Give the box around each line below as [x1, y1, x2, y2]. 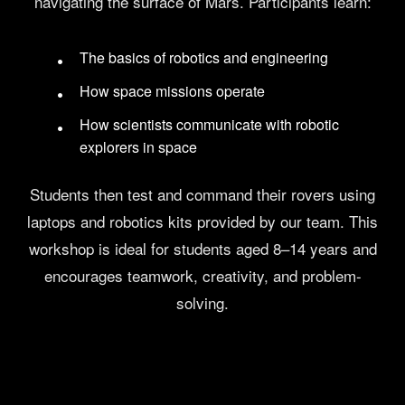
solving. [176, 291, 229, 315]
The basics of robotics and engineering [80, 47, 329, 69]
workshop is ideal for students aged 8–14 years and [28, 237, 377, 260]
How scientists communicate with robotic [80, 114, 340, 136]
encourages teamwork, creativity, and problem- [43, 264, 362, 287]
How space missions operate [80, 80, 266, 102]
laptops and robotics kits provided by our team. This [27, 210, 378, 233]
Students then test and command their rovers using [30, 183, 375, 206]
